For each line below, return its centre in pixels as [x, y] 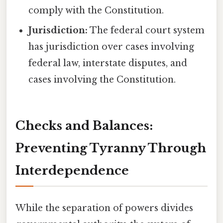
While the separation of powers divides [104, 208]
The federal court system [146, 31]
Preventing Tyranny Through [111, 148]
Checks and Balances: [84, 126]
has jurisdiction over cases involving [111, 47]
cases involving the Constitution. [102, 80]
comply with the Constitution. [96, 11]
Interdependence [72, 171]
